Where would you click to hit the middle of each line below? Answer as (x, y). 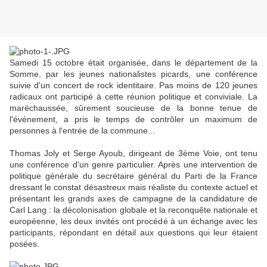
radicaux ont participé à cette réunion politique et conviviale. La (133, 97)
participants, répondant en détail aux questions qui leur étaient (133, 233)
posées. (24, 244)
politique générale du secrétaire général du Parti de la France (133, 176)
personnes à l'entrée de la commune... (82, 131)
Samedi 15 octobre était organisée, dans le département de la (133, 63)
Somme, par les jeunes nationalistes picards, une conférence (133, 74)
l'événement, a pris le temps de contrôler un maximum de (133, 119)
